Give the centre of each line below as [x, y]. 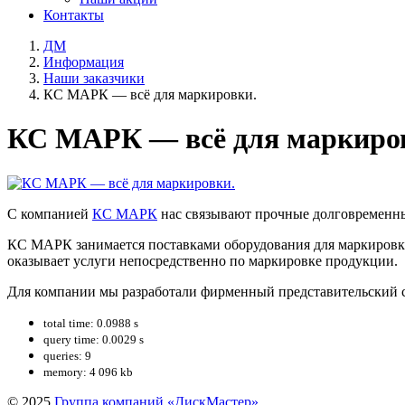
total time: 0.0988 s [91, 323]
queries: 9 [67, 355]
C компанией [50, 213]
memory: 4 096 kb [88, 372]
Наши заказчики [94, 78]
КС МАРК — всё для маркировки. [150, 94]
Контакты [74, 15]
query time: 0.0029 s [94, 339]
